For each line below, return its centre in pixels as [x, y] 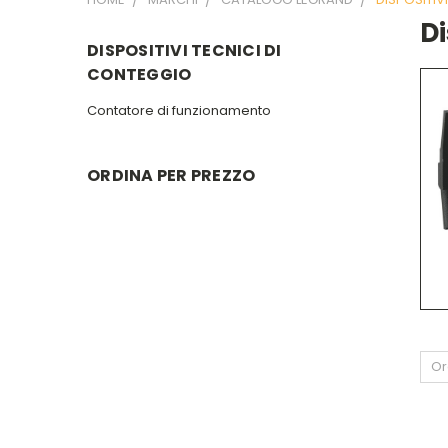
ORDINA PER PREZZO [171, 175]
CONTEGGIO [139, 74]
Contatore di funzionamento [179, 110]
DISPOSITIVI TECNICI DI [184, 50]
